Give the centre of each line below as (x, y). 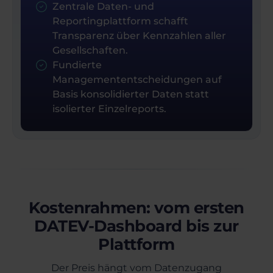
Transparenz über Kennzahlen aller (139, 36)
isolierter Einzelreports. (109, 109)
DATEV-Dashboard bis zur (136, 226)
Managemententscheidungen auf (137, 80)
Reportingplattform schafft (120, 21)
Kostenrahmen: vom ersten (136, 208)
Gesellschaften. (90, 51)
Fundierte (77, 65)
